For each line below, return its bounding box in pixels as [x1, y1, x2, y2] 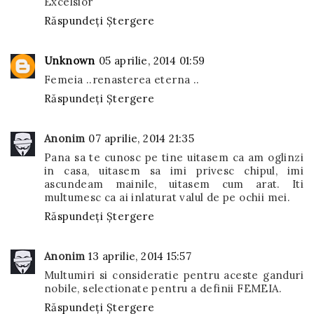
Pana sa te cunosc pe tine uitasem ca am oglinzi [44, 151, 303, 164]
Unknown [44, 54, 95, 67]
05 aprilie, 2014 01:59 [98, 54, 205, 67]
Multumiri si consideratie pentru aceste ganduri [44, 268, 303, 282]
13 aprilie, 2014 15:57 [88, 250, 192, 263]
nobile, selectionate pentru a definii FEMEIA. [44, 282, 282, 295]
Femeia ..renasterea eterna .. [44, 73, 200, 86]
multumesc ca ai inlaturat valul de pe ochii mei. [44, 191, 291, 204]
